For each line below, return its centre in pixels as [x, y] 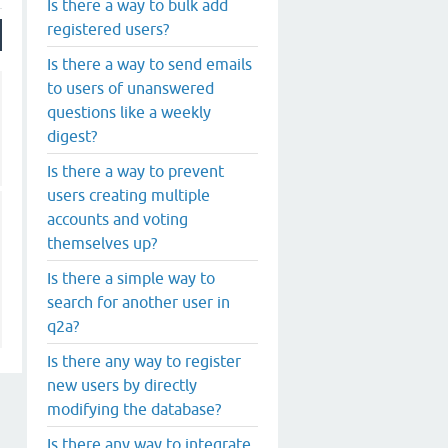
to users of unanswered [130, 87]
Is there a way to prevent [135, 170]
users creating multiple [128, 194]
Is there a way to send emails [149, 63]
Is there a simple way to [131, 277]
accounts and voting [117, 218]
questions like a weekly [129, 111]
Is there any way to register [144, 360]
